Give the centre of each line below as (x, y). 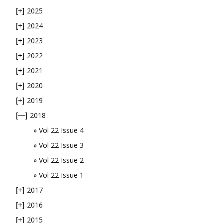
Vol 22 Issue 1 (61, 175)
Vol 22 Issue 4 (61, 130)
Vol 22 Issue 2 (61, 160)
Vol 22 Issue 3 (61, 145)
